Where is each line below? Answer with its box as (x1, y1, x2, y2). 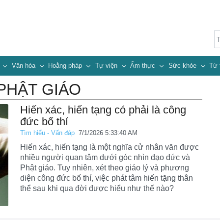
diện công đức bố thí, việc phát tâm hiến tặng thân (20, 174, 193, 183)
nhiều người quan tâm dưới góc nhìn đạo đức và (20, 153, 191, 162)
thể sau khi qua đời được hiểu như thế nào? (20, 184, 174, 193)
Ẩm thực (130, 62, 158, 70)
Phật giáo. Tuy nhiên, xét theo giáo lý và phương (20, 164, 190, 172)
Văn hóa (11, 62, 37, 70)
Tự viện (95, 62, 119, 70)
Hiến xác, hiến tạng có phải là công (20, 104, 187, 116)
